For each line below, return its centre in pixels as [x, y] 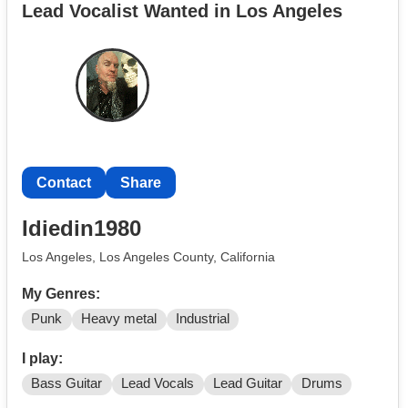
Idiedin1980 [82, 228]
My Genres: [61, 294]
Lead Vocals [158, 384]
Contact [64, 183]
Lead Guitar [247, 384]
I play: [42, 359]
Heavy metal [119, 319]
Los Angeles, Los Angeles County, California [148, 256]
